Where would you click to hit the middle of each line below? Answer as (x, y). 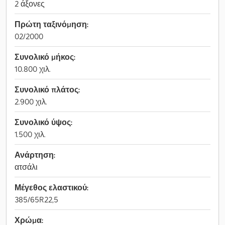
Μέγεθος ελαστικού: (51, 187)
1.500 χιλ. (30, 134)
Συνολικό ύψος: (43, 122)
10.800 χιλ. (33, 69)
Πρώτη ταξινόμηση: (51, 24)
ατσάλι (26, 167)
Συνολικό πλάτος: (47, 89)
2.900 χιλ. (31, 101)
